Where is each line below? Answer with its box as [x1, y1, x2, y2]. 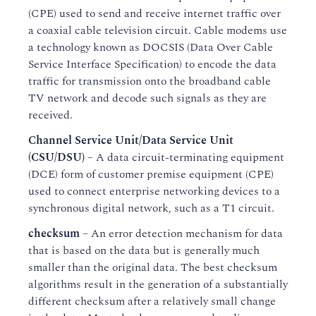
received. [28, 107, 73, 123]
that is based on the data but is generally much [28, 242, 260, 259]
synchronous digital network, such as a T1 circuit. [28, 200, 274, 217]
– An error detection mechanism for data [80, 225, 283, 242]
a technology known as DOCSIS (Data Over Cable [28, 39, 273, 56]
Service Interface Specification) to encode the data [28, 56, 276, 73]
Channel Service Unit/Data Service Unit [28, 132, 233, 149]
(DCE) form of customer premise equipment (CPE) [28, 166, 274, 183]
